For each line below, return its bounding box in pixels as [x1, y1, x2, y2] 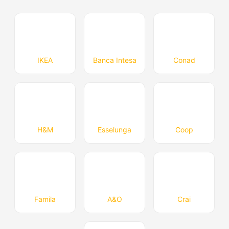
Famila [34, 195, 56, 203]
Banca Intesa [93, 56, 136, 64]
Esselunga [98, 125, 131, 134]
